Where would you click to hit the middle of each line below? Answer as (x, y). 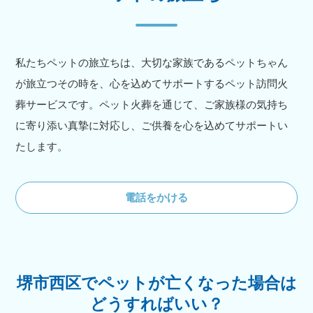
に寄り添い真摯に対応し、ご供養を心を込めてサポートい (152, 126)
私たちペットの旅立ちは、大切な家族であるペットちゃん (152, 63)
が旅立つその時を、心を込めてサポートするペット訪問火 (152, 84)
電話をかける (156, 198)
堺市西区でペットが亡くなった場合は (156, 284)
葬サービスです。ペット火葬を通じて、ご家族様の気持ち (152, 105)
